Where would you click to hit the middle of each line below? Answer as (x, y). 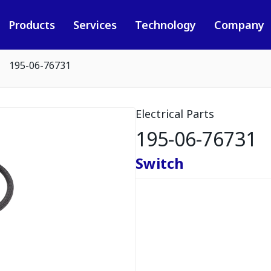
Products (31, 25)
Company (239, 25)
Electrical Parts (175, 114)
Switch (160, 163)
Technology (165, 25)
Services (95, 25)
